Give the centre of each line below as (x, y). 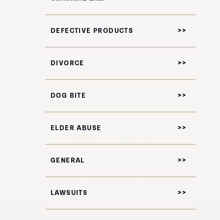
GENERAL (68, 161)
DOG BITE (69, 96)
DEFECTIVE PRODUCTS (92, 31)
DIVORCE (68, 63)
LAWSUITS (69, 193)
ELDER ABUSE (76, 128)
